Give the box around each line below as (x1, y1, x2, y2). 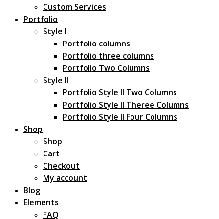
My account (43, 173, 87, 184)
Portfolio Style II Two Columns (63, 87, 177, 98)
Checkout (43, 160, 80, 172)
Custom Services (43, 1, 106, 13)
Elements (23, 197, 59, 208)
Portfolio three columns (63, 50, 154, 62)
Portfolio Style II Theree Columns (63, 99, 189, 110)
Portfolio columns (63, 38, 130, 49)
